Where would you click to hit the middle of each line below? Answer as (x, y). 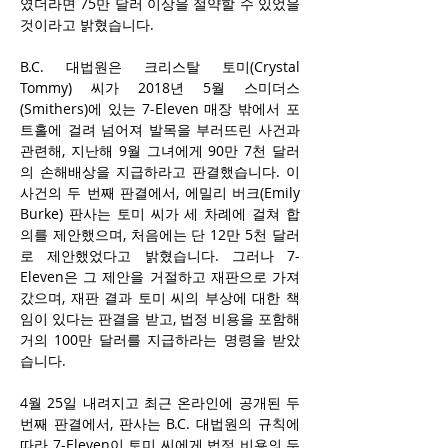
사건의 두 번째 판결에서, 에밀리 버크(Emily (160, 193)
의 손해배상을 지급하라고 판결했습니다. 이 (160, 172)
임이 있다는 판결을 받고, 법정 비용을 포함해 (160, 319)
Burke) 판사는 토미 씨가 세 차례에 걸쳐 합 (160, 214)
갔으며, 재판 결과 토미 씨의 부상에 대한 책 (160, 298)
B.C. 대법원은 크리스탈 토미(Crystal (160, 67)
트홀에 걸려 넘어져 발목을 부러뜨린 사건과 (160, 130)
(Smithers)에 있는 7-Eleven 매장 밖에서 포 (160, 109)
